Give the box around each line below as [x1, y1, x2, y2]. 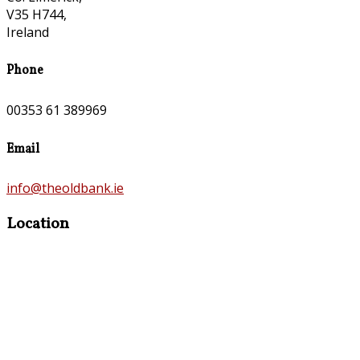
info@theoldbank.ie [6, 179, 124, 198]
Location [6, 213, 69, 236]
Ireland [6, 22, 49, 41]
